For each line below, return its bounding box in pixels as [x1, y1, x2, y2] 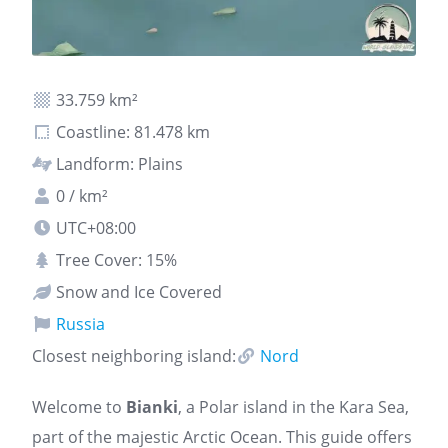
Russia [52, 313, 105, 335]
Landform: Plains [52, 153, 183, 175]
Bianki [126, 396, 178, 418]
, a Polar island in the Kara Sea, [178, 396, 409, 418]
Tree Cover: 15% [52, 249, 177, 271]
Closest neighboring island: [32, 345, 236, 367]
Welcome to [32, 396, 126, 418]
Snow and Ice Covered [52, 281, 222, 303]
